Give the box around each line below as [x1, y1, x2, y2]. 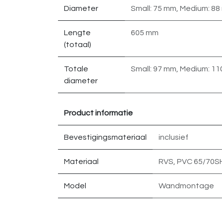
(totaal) [64, 41, 91, 49]
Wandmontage [159, 182, 214, 190]
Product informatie [64, 109, 133, 117]
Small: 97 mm [131, 65, 176, 73]
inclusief [159, 133, 188, 141]
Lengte [64, 29, 91, 37]
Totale [64, 65, 88, 73]
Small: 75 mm [131, 4, 176, 12]
